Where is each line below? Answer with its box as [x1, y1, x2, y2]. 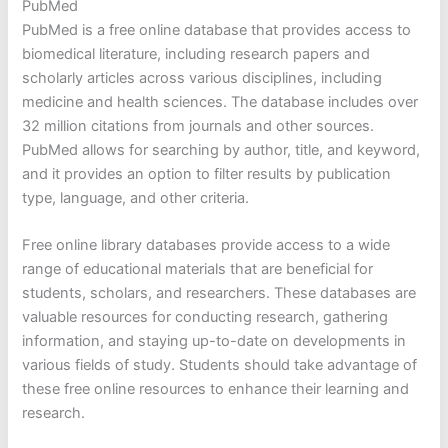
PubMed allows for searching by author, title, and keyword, [22, 140, 421, 159]
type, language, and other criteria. [22, 188, 250, 207]
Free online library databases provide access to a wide [22, 236, 391, 255]
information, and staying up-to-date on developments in [22, 332, 407, 351]
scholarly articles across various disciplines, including [22, 68, 383, 87]
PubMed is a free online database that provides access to [22, 20, 412, 39]
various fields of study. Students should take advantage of [22, 356, 418, 375]
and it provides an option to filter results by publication [22, 164, 392, 183]
